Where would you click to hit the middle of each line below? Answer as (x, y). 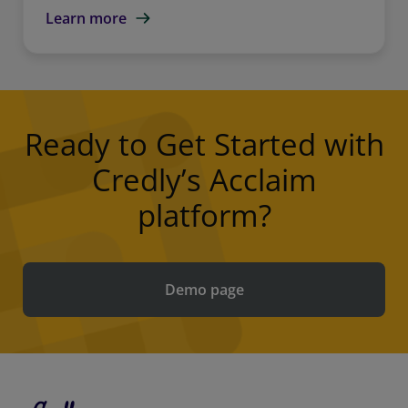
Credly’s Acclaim (204, 179)
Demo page (204, 289)
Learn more (86, 18)
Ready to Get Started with (204, 144)
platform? (204, 215)
